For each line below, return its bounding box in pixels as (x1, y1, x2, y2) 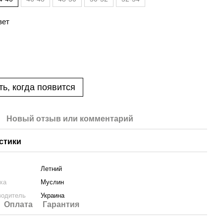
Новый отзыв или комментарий (6, 114, 134, 123)
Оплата (4, 200, 33, 209)
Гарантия (43, 200, 80, 209)
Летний (41, 165, 62, 172)
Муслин (41, 178, 64, 186)
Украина (41, 192, 65, 199)
